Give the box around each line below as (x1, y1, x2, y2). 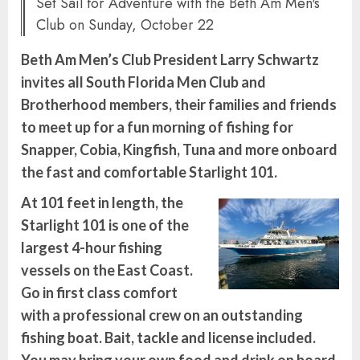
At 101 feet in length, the (21, 194, 183, 212)
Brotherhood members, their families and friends (21, 96, 337, 114)
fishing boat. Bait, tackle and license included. (21, 329, 316, 347)
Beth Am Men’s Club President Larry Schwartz (21, 51, 319, 69)
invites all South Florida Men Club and (21, 73, 266, 92)
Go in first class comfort (21, 284, 178, 302)
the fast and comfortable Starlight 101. (21, 163, 277, 182)
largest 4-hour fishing (21, 239, 162, 257)
